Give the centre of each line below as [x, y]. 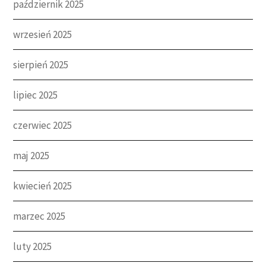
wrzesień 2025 [43, 34]
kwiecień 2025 [43, 186]
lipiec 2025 [36, 95]
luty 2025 [33, 246]
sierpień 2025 [41, 64]
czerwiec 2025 [43, 125]
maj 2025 [31, 155]
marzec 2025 [39, 216]
